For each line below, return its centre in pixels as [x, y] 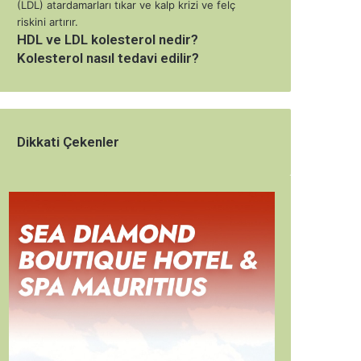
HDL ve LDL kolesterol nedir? [108, 39]
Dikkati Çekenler [68, 141]
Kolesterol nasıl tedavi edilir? [108, 58]
